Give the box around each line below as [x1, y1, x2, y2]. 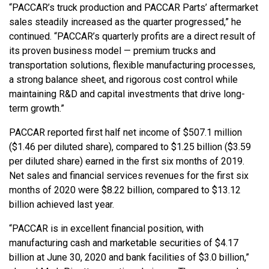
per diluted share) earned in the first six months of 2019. [9, 155, 244, 167]
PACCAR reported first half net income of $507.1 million [9, 126, 242, 138]
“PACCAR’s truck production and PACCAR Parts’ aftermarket [9, 1, 258, 13]
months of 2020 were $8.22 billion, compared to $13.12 [9, 184, 241, 196]
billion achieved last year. [9, 198, 114, 210]
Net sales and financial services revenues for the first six [9, 169, 249, 181]
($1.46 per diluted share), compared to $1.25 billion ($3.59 [9, 141, 251, 153]
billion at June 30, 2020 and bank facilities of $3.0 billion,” [9, 251, 249, 263]
